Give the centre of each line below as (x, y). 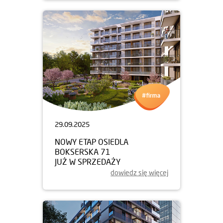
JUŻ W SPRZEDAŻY (88, 161)
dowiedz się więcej (139, 172)
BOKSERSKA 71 (83, 151)
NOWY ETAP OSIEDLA (92, 141)
